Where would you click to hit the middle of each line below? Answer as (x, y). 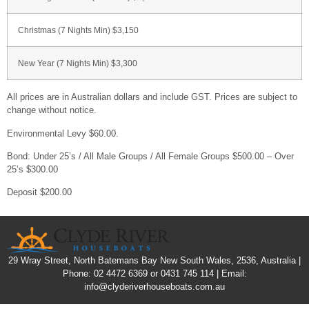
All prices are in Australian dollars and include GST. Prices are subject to (152, 97)
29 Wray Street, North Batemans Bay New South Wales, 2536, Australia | (154, 260)
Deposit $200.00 (39, 192)
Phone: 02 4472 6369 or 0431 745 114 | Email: (154, 273)
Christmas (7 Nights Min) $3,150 (78, 30)
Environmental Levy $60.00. (63, 133)
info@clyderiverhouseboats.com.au (154, 286)
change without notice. (52, 110)
